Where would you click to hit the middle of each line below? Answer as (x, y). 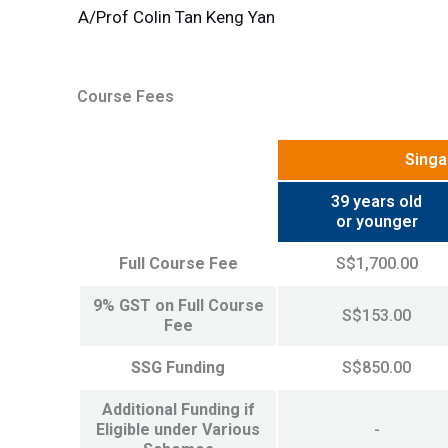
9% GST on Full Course (178, 306)
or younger (376, 222)
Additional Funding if (178, 410)
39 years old (376, 202)
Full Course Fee (178, 264)
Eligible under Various (178, 430)
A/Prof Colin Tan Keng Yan (176, 17)
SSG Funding (178, 368)
